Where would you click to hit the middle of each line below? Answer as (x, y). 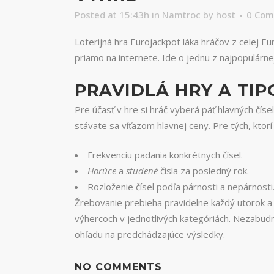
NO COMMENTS (118, 267)
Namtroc (181, 15)
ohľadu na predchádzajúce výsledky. (150, 234)
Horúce (102, 171)
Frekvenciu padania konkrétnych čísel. (165, 155)
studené (142, 171)
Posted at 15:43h (112, 15)
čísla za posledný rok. (203, 171)
